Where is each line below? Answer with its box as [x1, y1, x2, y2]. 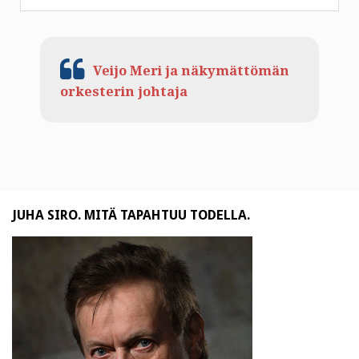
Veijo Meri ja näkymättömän [92, 63, 289, 79]
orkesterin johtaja [59, 84, 188, 100]
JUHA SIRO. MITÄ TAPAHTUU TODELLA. [12, 208, 250, 224]
